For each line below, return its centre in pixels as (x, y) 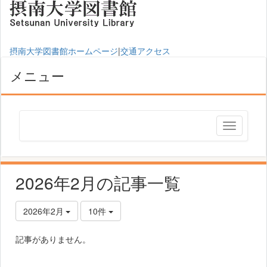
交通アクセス (145, 51)
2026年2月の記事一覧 (98, 182)
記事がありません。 (53, 239)
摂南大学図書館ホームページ (64, 51)
